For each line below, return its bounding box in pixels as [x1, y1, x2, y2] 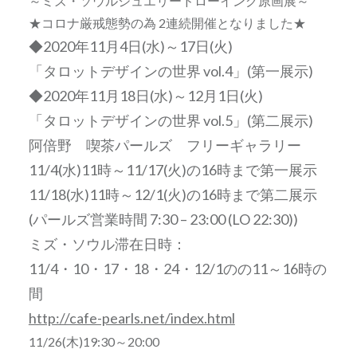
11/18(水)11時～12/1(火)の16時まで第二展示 [28, 185, 317, 203]
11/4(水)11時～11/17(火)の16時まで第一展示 [28, 160, 317, 178]
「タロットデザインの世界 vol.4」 [28, 61, 247, 80]
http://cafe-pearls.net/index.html [28, 308, 235, 327]
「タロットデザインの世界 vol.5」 [28, 111, 247, 129]
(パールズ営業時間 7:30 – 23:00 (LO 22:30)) [28, 210, 298, 228]
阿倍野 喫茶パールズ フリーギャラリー [28, 135, 301, 154]
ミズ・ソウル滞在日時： [28, 234, 186, 253]
